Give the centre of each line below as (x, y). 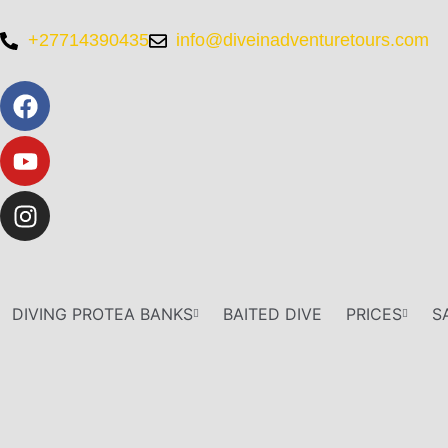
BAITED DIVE (272, 314)
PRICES (374, 314)
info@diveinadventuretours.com (302, 40)
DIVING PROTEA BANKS (102, 314)
